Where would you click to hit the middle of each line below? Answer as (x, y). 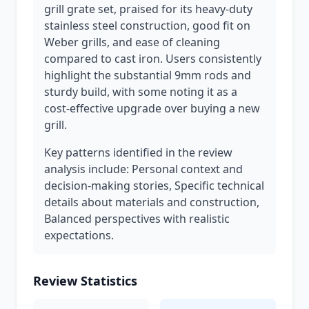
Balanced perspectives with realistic (137, 219)
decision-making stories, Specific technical (154, 186)
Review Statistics (85, 281)
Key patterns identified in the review (138, 152)
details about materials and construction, (152, 202)
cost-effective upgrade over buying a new (152, 108)
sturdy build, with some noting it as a (141, 92)
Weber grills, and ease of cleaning (132, 42)
